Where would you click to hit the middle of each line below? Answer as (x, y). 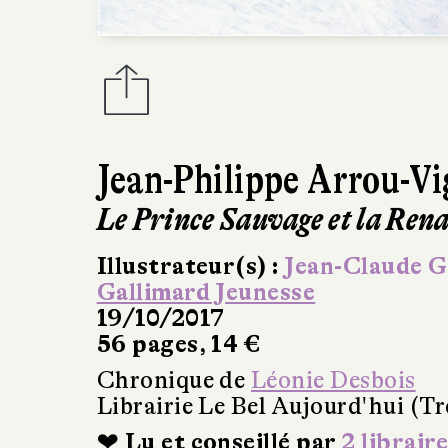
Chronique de (173, 381)
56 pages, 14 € (178, 345)
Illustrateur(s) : (190, 267)
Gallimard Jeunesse (206, 293)
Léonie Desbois (333, 381)
